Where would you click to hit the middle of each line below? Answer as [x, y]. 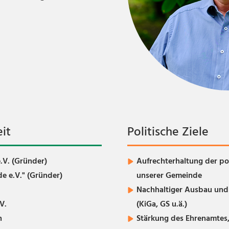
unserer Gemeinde [169, 176]
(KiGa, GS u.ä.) [162, 204]
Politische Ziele [168, 132]
